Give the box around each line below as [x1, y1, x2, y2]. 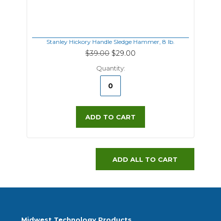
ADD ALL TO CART [112, 155, 178, 163]
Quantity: [96, 64, 125, 72]
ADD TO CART [85, 113, 136, 121]
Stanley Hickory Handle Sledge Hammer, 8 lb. [46, 38, 175, 45]
